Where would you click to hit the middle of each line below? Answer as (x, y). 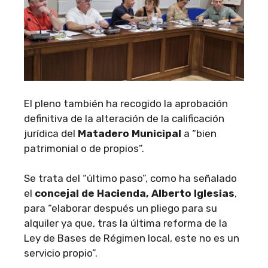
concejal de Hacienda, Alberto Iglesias (135, 194)
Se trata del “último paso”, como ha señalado (130, 179)
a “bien (199, 133)
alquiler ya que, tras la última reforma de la (126, 223)
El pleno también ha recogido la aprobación (126, 103)
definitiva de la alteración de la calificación (124, 118)
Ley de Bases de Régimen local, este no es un (132, 238)
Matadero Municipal (130, 133)
